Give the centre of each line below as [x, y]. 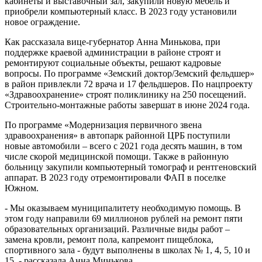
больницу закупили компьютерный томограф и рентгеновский [131, 167]
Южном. [22, 188]
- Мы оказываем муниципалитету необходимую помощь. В [123, 208]
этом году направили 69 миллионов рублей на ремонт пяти [124, 218]
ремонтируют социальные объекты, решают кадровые [113, 63]
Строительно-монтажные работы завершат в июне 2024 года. [127, 105]
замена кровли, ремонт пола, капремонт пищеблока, [109, 239]
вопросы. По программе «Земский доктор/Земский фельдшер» [130, 73]
